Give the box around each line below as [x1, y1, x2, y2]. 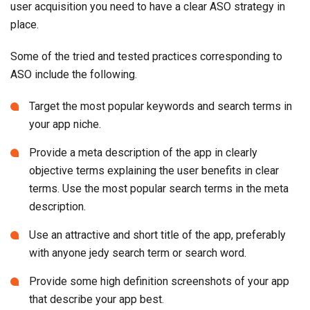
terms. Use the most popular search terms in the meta [29, 182, 289, 196]
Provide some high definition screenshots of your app [29, 275, 289, 289]
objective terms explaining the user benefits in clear [29, 164, 279, 178]
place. [10, 18, 39, 32]
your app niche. [29, 118, 101, 131]
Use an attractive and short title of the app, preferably [29, 228, 286, 242]
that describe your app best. [29, 293, 164, 307]
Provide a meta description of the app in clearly [29, 146, 257, 160]
